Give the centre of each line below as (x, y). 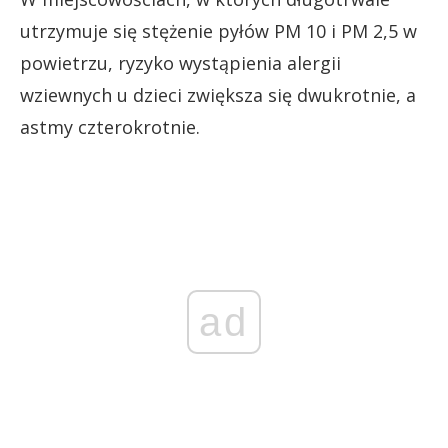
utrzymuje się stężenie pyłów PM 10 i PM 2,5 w (218, 30)
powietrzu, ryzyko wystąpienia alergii (180, 62)
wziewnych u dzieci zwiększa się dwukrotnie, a (218, 94)
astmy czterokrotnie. (110, 126)
